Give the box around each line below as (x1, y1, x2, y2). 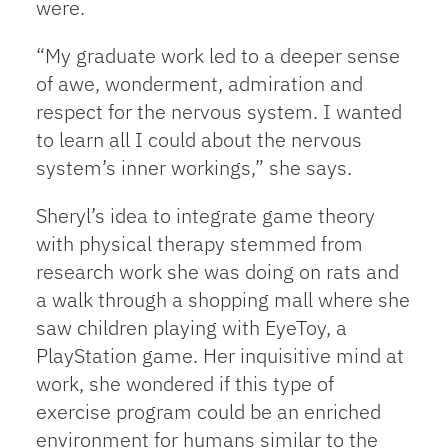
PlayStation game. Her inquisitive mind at (35, 342, 404, 369)
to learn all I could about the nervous (35, 126, 362, 153)
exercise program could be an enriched (35, 398, 381, 425)
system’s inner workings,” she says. (35, 154, 352, 181)
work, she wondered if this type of (35, 370, 334, 397)
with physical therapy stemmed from (35, 230, 363, 257)
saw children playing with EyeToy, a (35, 314, 347, 341)
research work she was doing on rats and (35, 258, 399, 285)
